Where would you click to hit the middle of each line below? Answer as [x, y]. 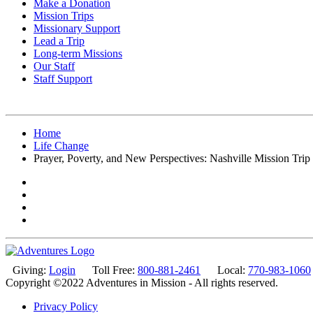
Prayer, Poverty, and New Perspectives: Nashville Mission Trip [172, 158]
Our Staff [54, 66]
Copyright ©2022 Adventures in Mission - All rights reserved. [142, 282]
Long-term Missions [78, 53]
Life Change [61, 145]
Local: [233, 270]
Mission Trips [64, 15]
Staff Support [63, 78]
